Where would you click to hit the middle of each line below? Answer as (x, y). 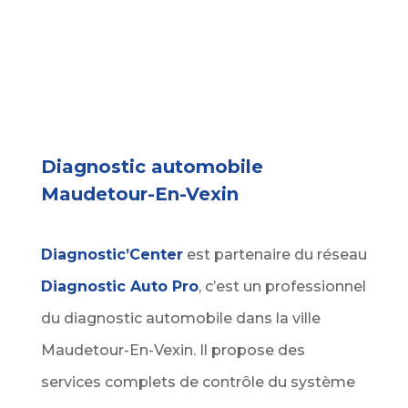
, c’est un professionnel (282, 286)
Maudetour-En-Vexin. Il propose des (173, 350)
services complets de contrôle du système (198, 382)
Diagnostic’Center (112, 254)
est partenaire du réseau (275, 254)
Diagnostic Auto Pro (119, 286)
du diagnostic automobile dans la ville (180, 318)
